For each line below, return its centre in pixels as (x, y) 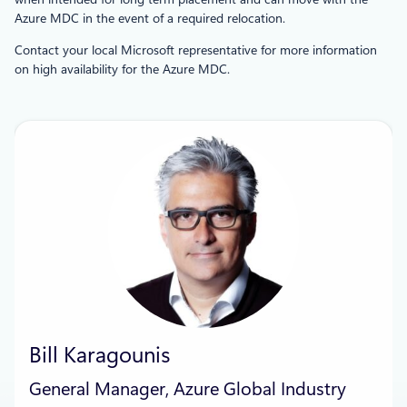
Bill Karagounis (100, 355)
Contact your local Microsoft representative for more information (196, 50)
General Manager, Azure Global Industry (188, 388)
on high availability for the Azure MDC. (122, 69)
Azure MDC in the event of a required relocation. (150, 18)
